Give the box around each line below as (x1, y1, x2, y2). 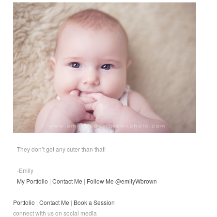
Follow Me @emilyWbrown (87, 177, 157, 186)
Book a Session (74, 198, 115, 207)
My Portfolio (17, 177, 48, 186)
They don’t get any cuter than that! (17, 145, 106, 154)
